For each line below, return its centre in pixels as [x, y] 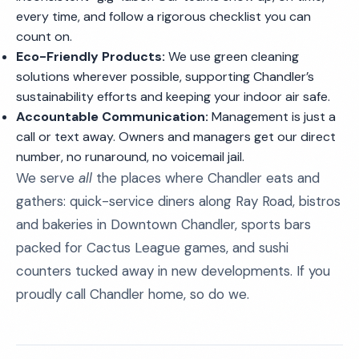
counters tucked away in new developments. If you [173, 271]
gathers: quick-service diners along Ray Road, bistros [178, 201]
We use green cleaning [232, 56]
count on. [44, 36]
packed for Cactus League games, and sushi [152, 248]
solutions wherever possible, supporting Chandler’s [165, 77]
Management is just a [272, 117]
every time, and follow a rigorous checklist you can [163, 16]
